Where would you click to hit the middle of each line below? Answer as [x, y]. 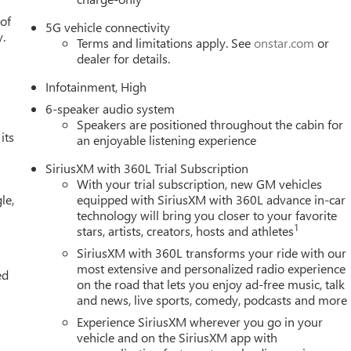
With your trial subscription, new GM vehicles [200, 183]
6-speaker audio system [110, 108]
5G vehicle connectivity [108, 27]
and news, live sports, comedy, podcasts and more [212, 299]
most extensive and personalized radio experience [212, 268]
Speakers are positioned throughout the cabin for [210, 124]
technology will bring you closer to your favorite [207, 215]
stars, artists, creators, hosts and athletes [186, 230]
